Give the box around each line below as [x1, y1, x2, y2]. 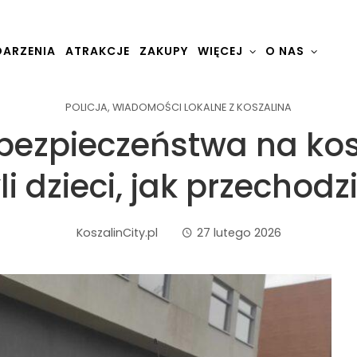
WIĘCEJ [198, 43, 243, 60]
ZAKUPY [139, 43, 188, 60]
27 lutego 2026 [196, 225, 281, 241]
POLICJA [65, 100, 108, 115]
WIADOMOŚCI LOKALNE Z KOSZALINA [112, 100, 292, 115]
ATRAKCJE [65, 43, 130, 60]
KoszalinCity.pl [76, 225, 158, 241]
